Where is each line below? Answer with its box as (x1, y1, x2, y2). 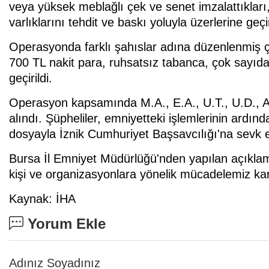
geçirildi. (9, 71, 52, 85)
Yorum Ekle (23, 215, 106, 232)
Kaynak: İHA (9, 192, 76, 205)
